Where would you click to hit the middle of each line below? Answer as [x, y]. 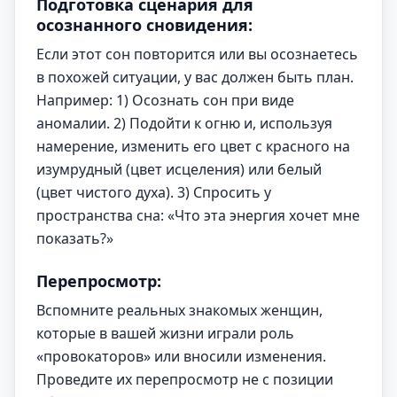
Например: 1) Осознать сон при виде [165, 100]
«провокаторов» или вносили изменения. [181, 356]
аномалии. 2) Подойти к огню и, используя [184, 123]
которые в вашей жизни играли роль [165, 333]
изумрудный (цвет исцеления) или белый [179, 169]
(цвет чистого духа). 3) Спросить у [154, 192]
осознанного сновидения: [144, 25]
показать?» [75, 238]
